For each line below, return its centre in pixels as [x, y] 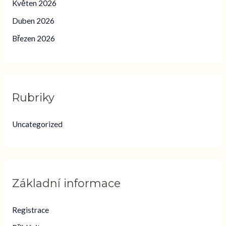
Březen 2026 [33, 38]
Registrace [30, 210]
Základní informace [66, 183]
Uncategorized [37, 124]
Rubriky [33, 97]
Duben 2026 [33, 20]
